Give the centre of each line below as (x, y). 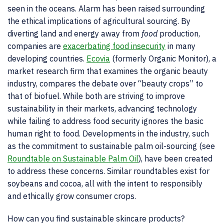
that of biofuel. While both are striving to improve (96, 96)
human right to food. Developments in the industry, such (108, 133)
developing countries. (47, 58)
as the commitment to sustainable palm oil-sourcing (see (111, 146)
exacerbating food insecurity (114, 46)
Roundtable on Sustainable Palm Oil (73, 158)
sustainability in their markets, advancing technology (102, 108)
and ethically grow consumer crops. (72, 196)
